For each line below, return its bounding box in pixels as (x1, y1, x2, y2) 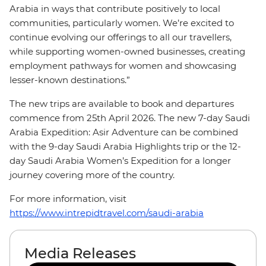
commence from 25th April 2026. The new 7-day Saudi (9, 112, 250, 123)
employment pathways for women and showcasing (9, 60, 236, 71)
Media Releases (24, 245, 136, 262)
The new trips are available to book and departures (9, 98, 234, 109)
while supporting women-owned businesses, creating (9, 46, 245, 57)
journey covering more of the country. (9, 169, 179, 180)
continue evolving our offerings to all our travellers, (9, 31, 232, 43)
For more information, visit (9, 193, 126, 204)
